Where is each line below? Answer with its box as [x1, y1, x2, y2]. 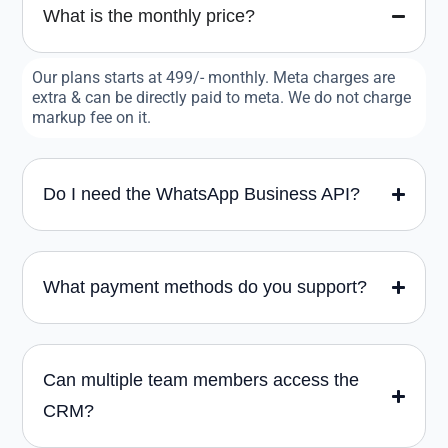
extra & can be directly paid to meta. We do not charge [32, 88, 411, 108]
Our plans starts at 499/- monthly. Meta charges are [32, 68, 395, 88]
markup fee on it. [32, 108, 151, 128]
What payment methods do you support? [43, 277, 367, 298]
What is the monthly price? [43, 6, 255, 27]
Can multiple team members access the [43, 370, 359, 391]
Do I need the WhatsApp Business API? [43, 184, 360, 205]
